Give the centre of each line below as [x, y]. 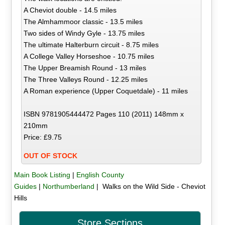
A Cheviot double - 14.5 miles [70, 10]
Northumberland [68, 186]
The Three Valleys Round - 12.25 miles [86, 79]
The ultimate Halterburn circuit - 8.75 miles [91, 44]
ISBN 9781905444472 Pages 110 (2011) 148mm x [104, 114]
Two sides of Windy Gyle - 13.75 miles [84, 33]
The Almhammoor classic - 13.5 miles [83, 21]
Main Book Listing [42, 175]
